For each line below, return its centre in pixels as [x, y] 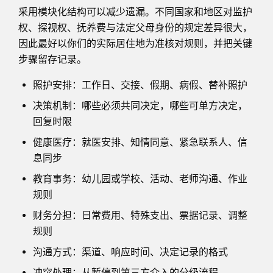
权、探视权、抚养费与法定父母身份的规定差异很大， [135, 27]
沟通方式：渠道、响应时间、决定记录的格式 [130, 252]
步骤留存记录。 [52, 59]
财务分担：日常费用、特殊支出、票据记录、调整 [140, 215]
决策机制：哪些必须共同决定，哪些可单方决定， [140, 105]
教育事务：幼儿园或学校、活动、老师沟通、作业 [140, 179]
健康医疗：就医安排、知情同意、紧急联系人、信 [140, 142]
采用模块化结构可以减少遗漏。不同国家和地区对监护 [135, 12]
